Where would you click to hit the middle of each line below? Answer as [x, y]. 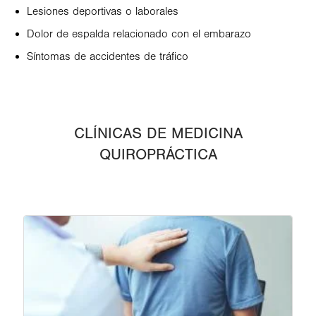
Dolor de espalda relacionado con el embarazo [139, 34]
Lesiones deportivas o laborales [103, 11]
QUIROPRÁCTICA [158, 155]
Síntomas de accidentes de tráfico [108, 56]
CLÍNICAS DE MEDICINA [158, 134]
